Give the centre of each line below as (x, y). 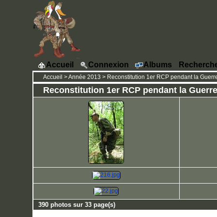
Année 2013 (84, 77)
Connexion (109, 64)
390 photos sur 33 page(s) (77, 205)
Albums (158, 64)
